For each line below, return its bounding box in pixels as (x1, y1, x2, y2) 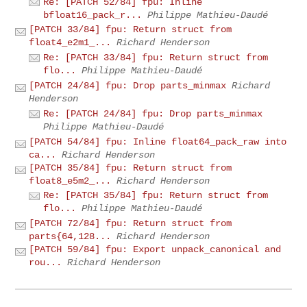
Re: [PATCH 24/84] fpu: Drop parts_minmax (43, 108, 263, 119)
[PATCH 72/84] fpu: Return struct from (29, 218, 232, 230)
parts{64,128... (29, 231, 112, 243)
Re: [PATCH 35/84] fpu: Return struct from (43, 190, 269, 201)
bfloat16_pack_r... (43, 9, 143, 21)
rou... (29, 257, 62, 269)
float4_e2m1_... (29, 37, 112, 49)
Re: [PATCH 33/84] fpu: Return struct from (43, 52, 269, 64)
